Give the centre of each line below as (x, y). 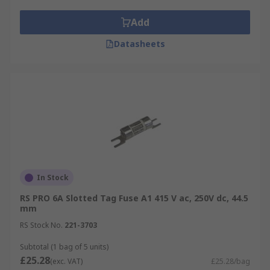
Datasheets (139, 44)
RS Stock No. (41, 225)
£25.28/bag (231, 261)
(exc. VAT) (66, 261)
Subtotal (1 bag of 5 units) (64, 247)
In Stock (53, 177)
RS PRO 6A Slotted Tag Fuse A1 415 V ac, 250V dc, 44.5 (134, 198)
